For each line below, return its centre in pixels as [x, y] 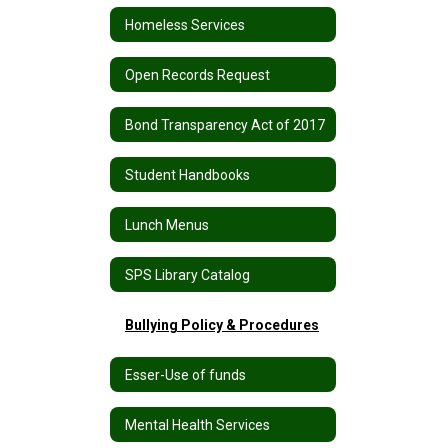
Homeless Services [185, 24]
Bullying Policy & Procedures [222, 324]
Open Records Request [197, 74]
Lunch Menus [167, 224]
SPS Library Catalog [187, 274]
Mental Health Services [197, 424]
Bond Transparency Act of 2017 [225, 124]
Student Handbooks [187, 174]
